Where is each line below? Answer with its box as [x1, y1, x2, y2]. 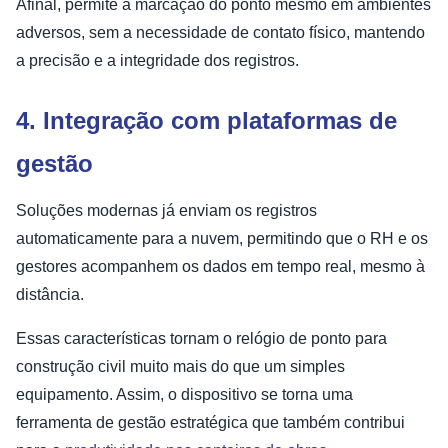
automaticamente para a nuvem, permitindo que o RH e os [16, 229, 428, 247]
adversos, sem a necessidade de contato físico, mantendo [16, 23, 425, 41]
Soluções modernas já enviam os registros [16, 201, 317, 219]
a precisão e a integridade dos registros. [16, 51, 299, 69]
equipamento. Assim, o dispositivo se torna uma [16, 385, 353, 403]
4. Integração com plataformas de [16, 106, 397, 134]
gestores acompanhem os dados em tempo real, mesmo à [16, 257, 425, 275]
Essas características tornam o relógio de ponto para [16, 329, 387, 347]
